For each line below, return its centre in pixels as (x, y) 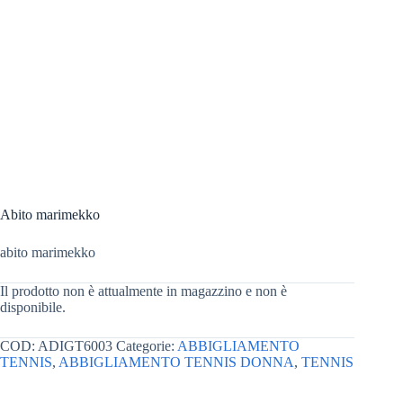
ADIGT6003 (75, 346)
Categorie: (147, 346)
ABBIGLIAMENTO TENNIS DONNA (176, 363)
